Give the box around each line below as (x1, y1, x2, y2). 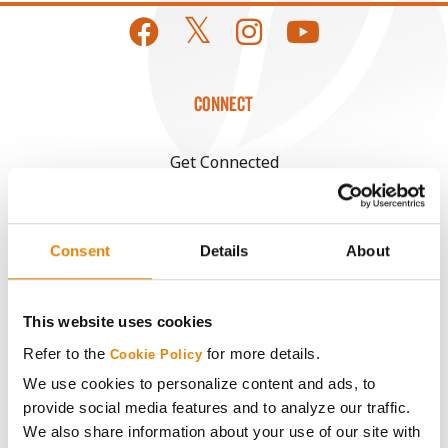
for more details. (202, 344, 320, 362)
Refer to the (23, 344, 110, 362)
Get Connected (169, 151, 279, 173)
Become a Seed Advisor (138, 379, 310, 401)
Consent (50, 242, 110, 260)
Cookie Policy (109, 347, 202, 362)
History (196, 323, 252, 345)
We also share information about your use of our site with (23, 422, 421, 440)
